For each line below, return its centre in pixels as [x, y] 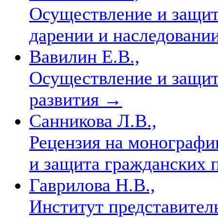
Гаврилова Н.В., [92, 185]
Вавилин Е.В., [84, 56]
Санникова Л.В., [93, 120]
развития [66, 99]
